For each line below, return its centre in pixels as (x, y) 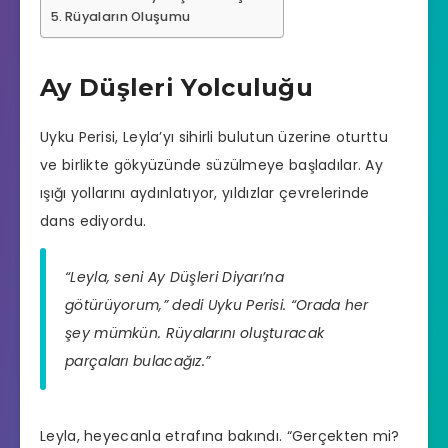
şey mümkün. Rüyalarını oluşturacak (195, 332)
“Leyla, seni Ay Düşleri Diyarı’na (174, 276)
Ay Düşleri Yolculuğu (176, 87)
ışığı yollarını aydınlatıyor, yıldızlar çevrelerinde (205, 193)
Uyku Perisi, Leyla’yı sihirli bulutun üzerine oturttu (214, 137)
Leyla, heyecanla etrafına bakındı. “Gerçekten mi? (220, 435)
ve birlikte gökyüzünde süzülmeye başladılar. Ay (212, 165)
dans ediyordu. (93, 221)
